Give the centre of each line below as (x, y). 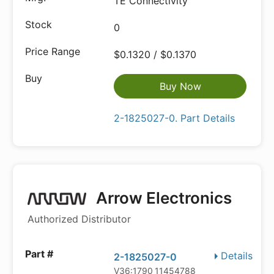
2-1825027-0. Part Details (175, 118)
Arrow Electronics (162, 198)
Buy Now (180, 86)
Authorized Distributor (79, 219)
